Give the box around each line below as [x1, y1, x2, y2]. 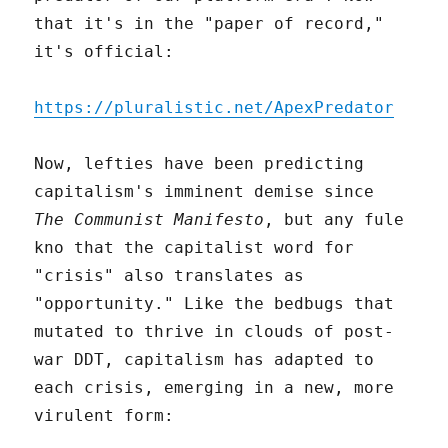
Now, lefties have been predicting [34, 153, 365, 173]
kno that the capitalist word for [34, 237, 355, 257]
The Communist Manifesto [34, 209, 265, 229]
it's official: [34, 41, 175, 61]
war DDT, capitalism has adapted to [34, 349, 375, 369]
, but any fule [264, 209, 405, 229]
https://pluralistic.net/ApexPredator [34, 97, 395, 117]
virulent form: [34, 405, 175, 425]
